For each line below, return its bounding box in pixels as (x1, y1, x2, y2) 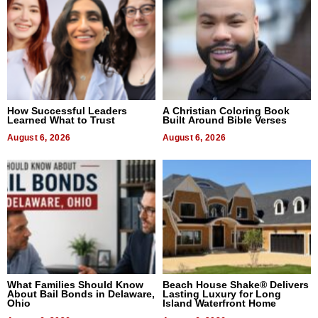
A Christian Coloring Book (163, 104, 290, 116)
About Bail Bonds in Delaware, (7, 287, 155, 300)
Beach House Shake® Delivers (163, 278, 309, 290)
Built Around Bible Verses (163, 114, 287, 126)
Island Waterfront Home (163, 297, 276, 309)
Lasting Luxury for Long (163, 287, 281, 300)
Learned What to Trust (7, 114, 115, 126)
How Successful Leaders (7, 104, 127, 116)
